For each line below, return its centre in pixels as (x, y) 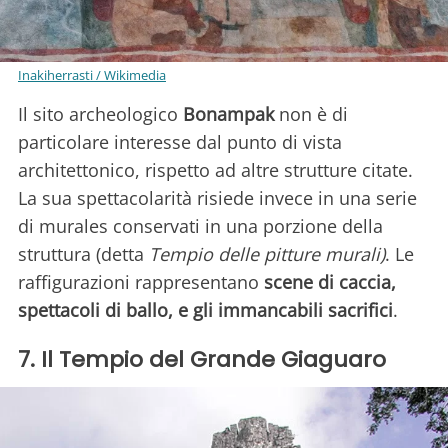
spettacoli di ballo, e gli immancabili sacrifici (205, 310)
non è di (311, 114)
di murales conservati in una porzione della (200, 226)
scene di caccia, (330, 282)
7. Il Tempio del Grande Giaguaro (202, 360)
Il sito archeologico (100, 114)
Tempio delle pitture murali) (267, 254)
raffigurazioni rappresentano (141, 282)
